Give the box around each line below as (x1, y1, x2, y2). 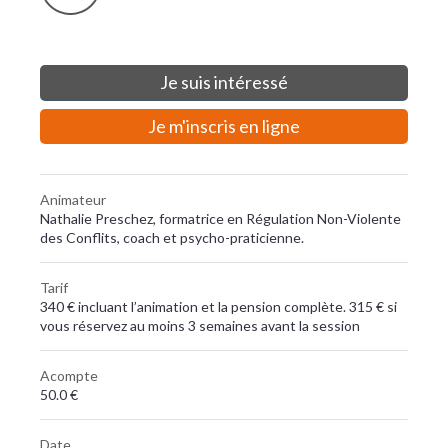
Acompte (40, 367, 98, 384)
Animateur (40, 191, 106, 208)
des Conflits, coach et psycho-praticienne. (40, 229, 304, 246)
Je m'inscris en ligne (148, 115, 300, 137)
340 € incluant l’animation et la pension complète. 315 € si (40, 298, 397, 315)
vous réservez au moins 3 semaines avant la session (40, 317, 360, 334)
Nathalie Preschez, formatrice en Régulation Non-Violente (40, 210, 401, 227)
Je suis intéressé (160, 71, 288, 93)
